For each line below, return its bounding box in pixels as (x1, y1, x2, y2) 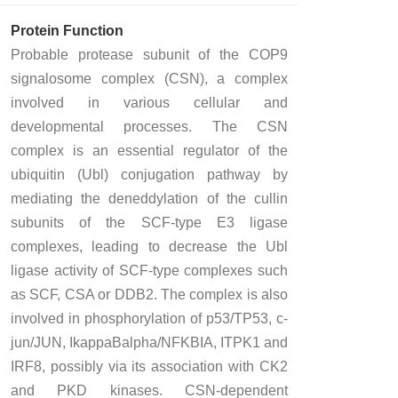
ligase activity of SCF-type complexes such (11, 262, 288, 278)
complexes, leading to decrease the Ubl (11, 238, 288, 254)
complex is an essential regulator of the (11, 142, 288, 158)
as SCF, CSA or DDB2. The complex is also (11, 286, 288, 302)
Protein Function (11, 22, 123, 38)
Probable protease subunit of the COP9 (11, 46, 288, 62)
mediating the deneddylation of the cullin (11, 190, 288, 206)
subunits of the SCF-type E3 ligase (11, 214, 288, 230)
